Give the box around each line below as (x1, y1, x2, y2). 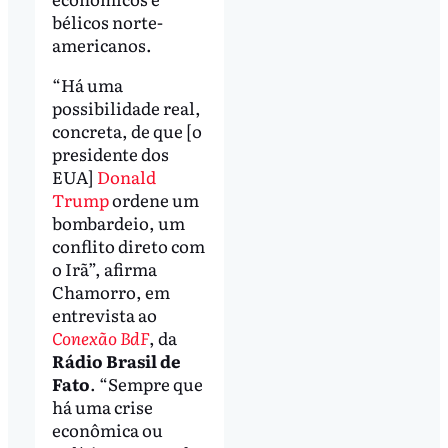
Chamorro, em (51, 278, 170, 304)
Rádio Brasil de (51, 347, 181, 373)
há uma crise (51, 393, 153, 419)
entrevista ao (51, 301, 157, 327)
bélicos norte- (51, 8, 163, 34)
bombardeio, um (51, 209, 185, 235)
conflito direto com (51, 232, 205, 258)
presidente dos (51, 140, 169, 166)
